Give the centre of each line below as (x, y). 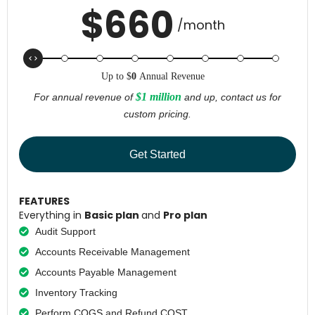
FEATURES (44, 201)
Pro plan (185, 215)
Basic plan (113, 215)
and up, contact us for (231, 97)
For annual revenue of (85, 97)
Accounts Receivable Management (112, 251)
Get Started (157, 154)
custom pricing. (157, 114)
